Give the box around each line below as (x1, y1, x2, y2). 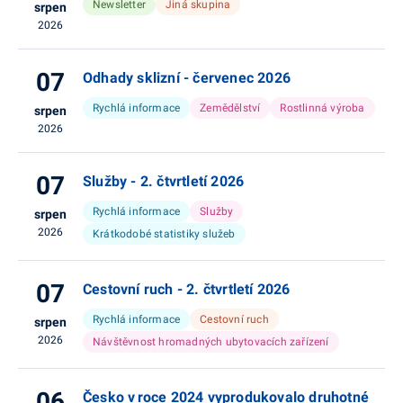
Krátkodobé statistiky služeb (93, 228, 236, 240)
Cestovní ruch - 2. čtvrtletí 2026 (83, 281, 291, 298)
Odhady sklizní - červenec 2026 (83, 69, 291, 86)
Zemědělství (200, 102, 261, 114)
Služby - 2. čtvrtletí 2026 (83, 173, 245, 190)
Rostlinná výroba (280, 102, 365, 114)
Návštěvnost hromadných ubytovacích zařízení (93, 336, 329, 348)
